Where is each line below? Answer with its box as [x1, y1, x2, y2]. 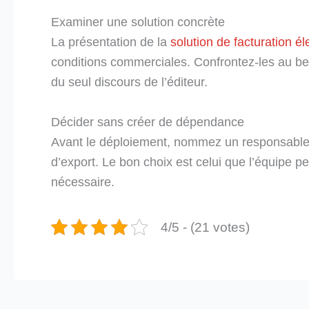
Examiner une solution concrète [51, 15, 225, 30]
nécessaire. [51, 175, 114, 189]
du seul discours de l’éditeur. [51, 75, 208, 90]
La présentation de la [51, 35, 170, 50]
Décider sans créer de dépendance [51, 114, 244, 129]
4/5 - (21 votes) [160, 219, 250, 235]
